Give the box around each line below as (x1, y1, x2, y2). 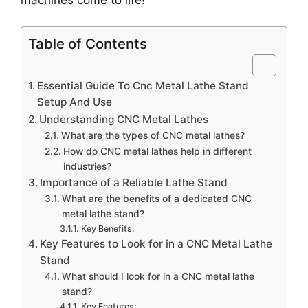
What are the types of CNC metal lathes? (60, 130, 245, 141)
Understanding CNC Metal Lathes (39, 113, 209, 126)
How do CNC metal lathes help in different (63, 146, 252, 157)
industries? (63, 161, 111, 172)
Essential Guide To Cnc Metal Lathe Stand (37, 79, 250, 92)
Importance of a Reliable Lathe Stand (40, 176, 228, 189)
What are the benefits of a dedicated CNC (61, 193, 252, 204)
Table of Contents (28, 35, 147, 52)
